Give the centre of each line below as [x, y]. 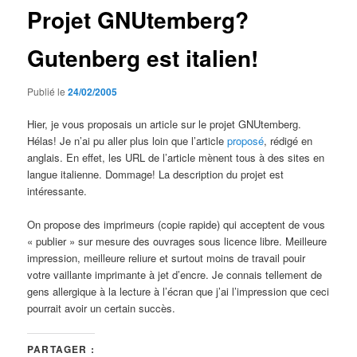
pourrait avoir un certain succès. [102, 308]
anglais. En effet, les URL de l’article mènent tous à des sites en [176, 157]
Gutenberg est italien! [143, 58]
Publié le [48, 91]
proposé [246, 141]
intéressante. [57, 191]
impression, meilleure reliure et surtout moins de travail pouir [167, 258]
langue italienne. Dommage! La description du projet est [156, 174]
